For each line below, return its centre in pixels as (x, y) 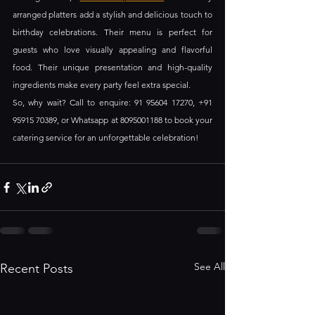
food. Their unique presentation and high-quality (112, 67)
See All (210, 267)
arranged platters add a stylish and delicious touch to (112, 15)
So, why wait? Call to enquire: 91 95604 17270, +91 (112, 103)
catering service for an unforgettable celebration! (105, 138)
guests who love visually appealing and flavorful (112, 50)
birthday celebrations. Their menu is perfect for (112, 32)
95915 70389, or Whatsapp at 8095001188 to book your (112, 120)
